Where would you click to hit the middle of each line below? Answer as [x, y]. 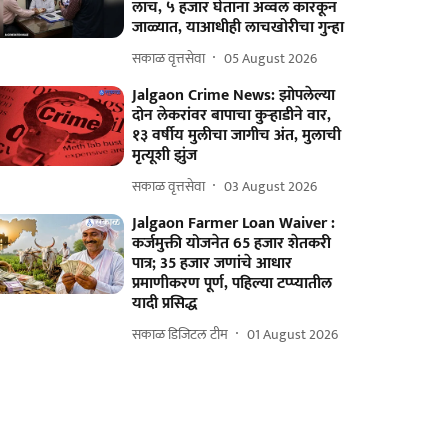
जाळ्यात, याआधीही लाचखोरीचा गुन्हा [238, 27]
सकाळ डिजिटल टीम [180, 334]
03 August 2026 [271, 186]
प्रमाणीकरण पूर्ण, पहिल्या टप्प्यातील [232, 283]
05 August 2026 [271, 58]
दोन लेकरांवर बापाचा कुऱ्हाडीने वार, [232, 115]
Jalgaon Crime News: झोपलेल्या [234, 95]
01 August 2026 [293, 334]
